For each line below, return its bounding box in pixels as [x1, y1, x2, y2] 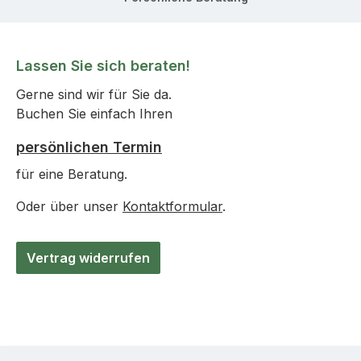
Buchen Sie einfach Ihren [16, 106, 172, 122]
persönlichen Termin [16, 139, 162, 156]
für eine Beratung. [16, 166, 127, 182]
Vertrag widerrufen [27, 250, 150, 266]
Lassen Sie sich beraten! [16, 57, 190, 74]
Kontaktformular [122, 198, 222, 214]
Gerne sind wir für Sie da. [16, 86, 172, 102]
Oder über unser [16, 198, 122, 214]
